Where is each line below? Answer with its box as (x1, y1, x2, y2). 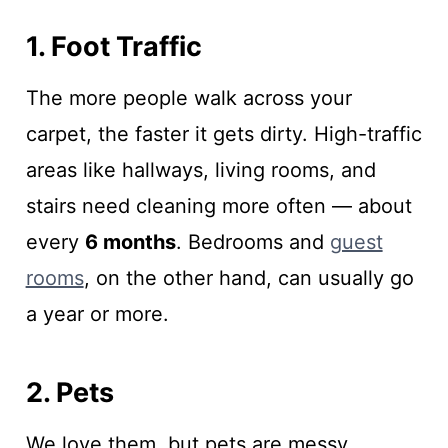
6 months (84, 230, 176, 255)
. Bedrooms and (175, 230, 330, 255)
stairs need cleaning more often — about (25, 194, 412, 219)
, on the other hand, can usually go (83, 266, 414, 291)
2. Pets (25, 375, 114, 409)
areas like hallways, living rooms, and (25, 158, 376, 183)
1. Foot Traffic (25, 29, 202, 63)
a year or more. (25, 302, 169, 327)
